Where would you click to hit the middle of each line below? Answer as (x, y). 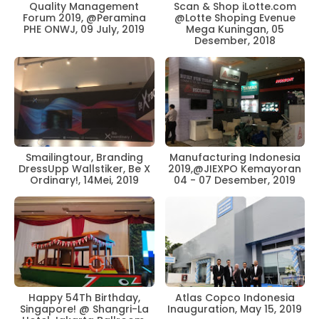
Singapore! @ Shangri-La (84, 309)
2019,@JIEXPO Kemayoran (235, 169)
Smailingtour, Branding (84, 158)
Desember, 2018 (235, 40)
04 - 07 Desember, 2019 (235, 181)
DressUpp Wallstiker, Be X (84, 169)
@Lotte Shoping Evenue (235, 17)
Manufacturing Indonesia (235, 158)
